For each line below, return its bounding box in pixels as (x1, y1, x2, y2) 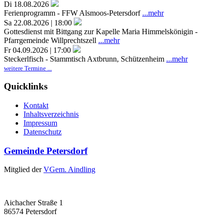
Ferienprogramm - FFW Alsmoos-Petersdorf (4, 8, 142, 17)
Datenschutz (23, 127, 62, 136)
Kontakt (23, 101, 48, 109)
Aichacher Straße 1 (4, 198, 63, 207)
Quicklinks (4, 81, 47, 92)
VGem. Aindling (44, 165, 95, 174)
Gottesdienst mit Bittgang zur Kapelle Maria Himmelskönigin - (4, 27, 197, 36)
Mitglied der (4, 165, 44, 174)
